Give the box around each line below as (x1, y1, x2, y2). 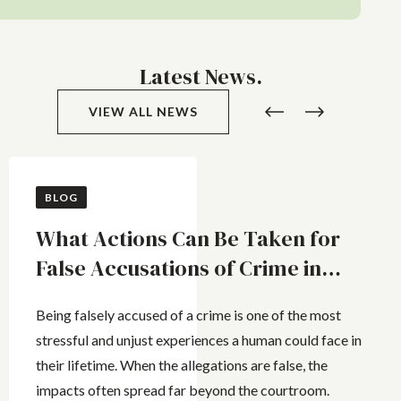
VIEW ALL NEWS (89, 104, 198, 119)
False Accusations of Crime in (36, 253, 321, 283)
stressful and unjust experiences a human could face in (36, 331, 362, 348)
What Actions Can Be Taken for (36, 224, 340, 253)
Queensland (36, 283, 152, 312)
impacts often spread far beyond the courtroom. (36, 381, 329, 398)
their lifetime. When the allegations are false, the (36, 356, 328, 373)
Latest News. (139, 62, 262, 91)
